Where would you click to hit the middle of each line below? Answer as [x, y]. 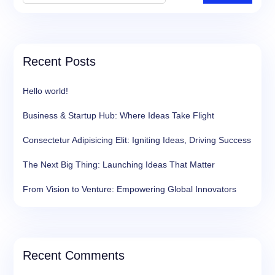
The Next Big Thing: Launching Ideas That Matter [119, 165]
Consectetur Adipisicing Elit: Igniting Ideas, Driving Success [137, 140]
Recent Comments [74, 256]
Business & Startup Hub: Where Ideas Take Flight [118, 116]
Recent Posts [59, 62]
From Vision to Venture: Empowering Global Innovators [130, 189]
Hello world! [45, 91]
